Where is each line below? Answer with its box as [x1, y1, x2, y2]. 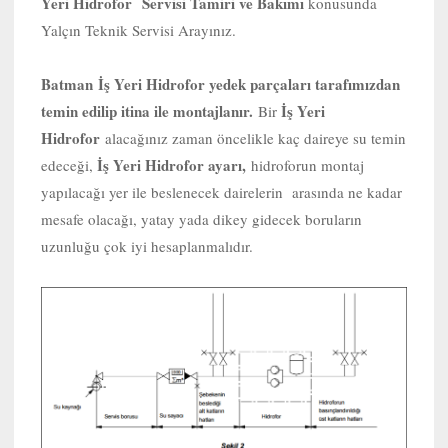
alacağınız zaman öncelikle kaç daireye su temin [105, 127, 406, 148]
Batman [41, 72, 98, 95]
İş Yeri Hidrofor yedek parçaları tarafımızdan [98, 72, 400, 95]
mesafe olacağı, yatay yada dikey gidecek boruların [41, 208, 362, 229]
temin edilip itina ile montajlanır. [41, 99, 258, 122]
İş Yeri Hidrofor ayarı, [97, 153, 251, 176]
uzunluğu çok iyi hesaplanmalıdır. [41, 235, 253, 256]
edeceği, [41, 154, 97, 175]
